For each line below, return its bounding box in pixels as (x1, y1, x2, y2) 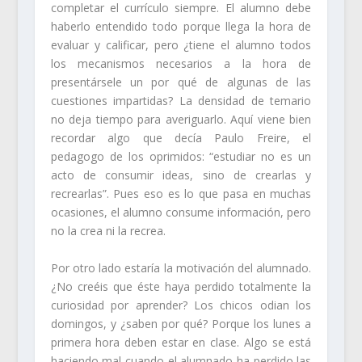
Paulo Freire (214, 130, 287, 146)
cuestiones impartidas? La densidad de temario (50, 93, 312, 109)
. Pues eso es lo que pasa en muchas (106, 186, 312, 202)
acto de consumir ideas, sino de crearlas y (50, 167, 312, 183)
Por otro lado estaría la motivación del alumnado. (50, 259, 312, 276)
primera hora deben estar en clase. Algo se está (50, 334, 312, 350)
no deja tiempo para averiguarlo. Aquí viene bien (50, 112, 312, 128)
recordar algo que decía (50, 130, 215, 146)
